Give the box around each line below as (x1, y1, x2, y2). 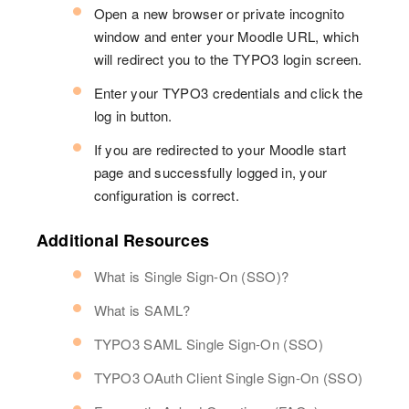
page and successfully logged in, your (93, 162, 328, 182)
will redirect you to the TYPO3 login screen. (93, 48, 362, 68)
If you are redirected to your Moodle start (93, 139, 347, 159)
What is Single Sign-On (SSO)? (93, 266, 289, 286)
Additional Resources (37, 227, 209, 252)
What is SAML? (93, 299, 191, 320)
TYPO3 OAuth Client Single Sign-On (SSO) (93, 367, 363, 387)
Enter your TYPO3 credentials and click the (93, 82, 363, 102)
